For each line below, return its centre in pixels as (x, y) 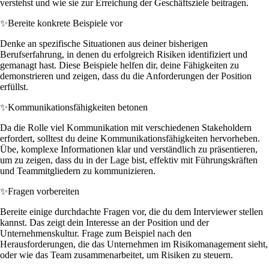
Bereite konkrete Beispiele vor (65, 23)
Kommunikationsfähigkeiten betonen (78, 107)
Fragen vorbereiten (44, 191)
